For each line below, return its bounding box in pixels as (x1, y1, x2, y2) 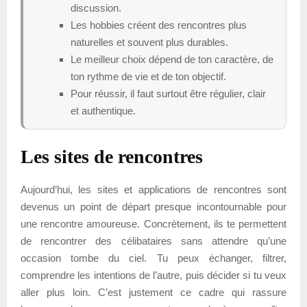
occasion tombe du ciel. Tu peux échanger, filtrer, (21, 251, 286, 264)
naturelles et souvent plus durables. (71, 36, 228, 48)
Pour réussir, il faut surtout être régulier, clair (71, 87, 266, 99)
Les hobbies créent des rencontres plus (71, 19, 247, 31)
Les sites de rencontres (21, 145, 203, 167)
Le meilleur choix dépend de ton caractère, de (71, 53, 273, 65)
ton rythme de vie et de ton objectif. (71, 70, 226, 82)
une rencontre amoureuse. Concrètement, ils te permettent (21, 217, 286, 230)
